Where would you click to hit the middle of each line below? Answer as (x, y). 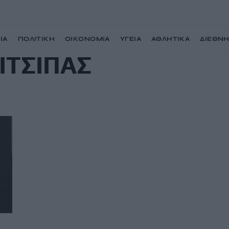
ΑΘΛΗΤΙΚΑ (170, 39)
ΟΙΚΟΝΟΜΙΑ (87, 39)
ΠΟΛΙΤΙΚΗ (36, 39)
